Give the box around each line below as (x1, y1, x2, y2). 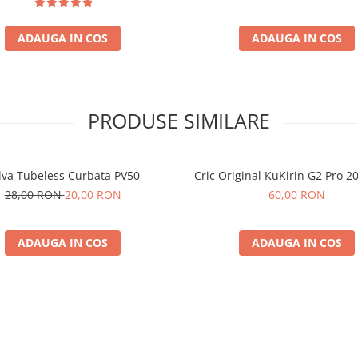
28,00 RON (4, 187, 65, 203)
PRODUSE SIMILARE (88, 107, 270, 135)
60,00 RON (268, 187, 325, 203)
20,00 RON (64, 187, 121, 203)
